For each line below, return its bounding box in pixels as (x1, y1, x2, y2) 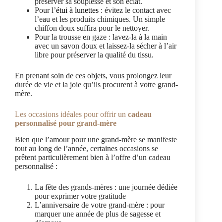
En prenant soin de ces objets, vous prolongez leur (15, 71, 171, 80)
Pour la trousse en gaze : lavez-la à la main (35, 33, 167, 42)
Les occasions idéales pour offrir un (15, 110, 128, 119)
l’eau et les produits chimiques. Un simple (35, 15, 165, 24)
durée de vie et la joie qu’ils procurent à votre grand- (15, 80, 178, 89)
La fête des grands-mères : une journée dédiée (35, 183, 177, 192)
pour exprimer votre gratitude (35, 192, 126, 201)
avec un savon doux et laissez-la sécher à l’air (35, 42, 176, 51)
